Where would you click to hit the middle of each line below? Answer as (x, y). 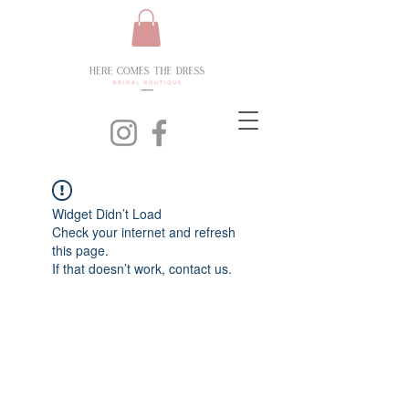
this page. (80, 250)
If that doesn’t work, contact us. (142, 268)
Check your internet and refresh (144, 231)
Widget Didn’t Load (107, 213)
